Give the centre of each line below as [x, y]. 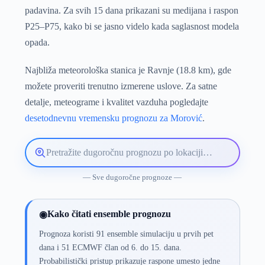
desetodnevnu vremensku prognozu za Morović [113, 118]
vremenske [54, 177]
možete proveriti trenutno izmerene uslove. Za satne [121, 86]
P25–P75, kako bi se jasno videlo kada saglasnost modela [132, 26]
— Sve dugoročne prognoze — [132, 177]
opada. [37, 42]
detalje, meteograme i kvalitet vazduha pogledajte [116, 102]
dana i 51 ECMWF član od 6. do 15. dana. [110, 247]
